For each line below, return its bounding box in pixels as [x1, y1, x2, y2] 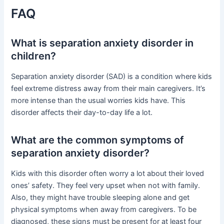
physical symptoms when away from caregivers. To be [11, 205, 197, 214]
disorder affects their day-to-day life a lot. [11, 108, 153, 117]
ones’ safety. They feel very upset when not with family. [11, 181, 200, 190]
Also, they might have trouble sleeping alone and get [11, 193, 190, 202]
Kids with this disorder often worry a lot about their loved [11, 169, 204, 178]
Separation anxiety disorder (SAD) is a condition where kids [11, 72, 212, 81]
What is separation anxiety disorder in [11, 37, 194, 49]
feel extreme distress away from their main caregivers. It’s [11, 84, 206, 93]
